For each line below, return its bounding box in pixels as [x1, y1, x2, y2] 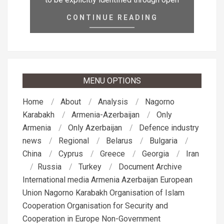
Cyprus [58, 149, 83, 159]
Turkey [78, 162, 101, 172]
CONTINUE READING [66, 13, 158, 22]
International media [22, 175, 89, 185]
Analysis [98, 97, 128, 107]
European [160, 175, 192, 185]
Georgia [142, 149, 169, 159]
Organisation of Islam [109, 188, 184, 198]
